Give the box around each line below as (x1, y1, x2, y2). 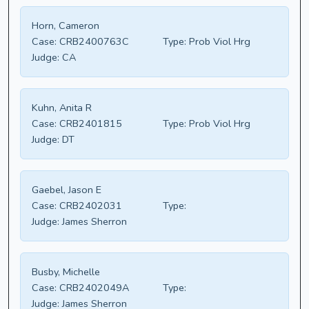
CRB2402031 (57, 199, 122, 213)
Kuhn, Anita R (32, 101, 92, 115)
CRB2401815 (57, 117, 122, 131)
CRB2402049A (57, 281, 129, 295)
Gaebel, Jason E (32, 183, 101, 197)
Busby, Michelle (32, 265, 100, 279)
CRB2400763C (57, 34, 129, 49)
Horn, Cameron (32, 19, 99, 33)
